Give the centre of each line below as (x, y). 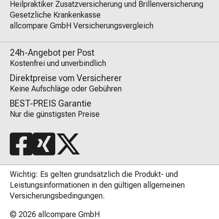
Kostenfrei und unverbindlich (58, 63)
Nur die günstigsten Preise (55, 114)
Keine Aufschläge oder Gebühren (66, 88)
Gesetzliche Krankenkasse (55, 15)
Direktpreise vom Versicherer (66, 78)
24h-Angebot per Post (52, 52)
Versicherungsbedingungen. (57, 196)
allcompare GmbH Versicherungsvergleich (82, 25)
